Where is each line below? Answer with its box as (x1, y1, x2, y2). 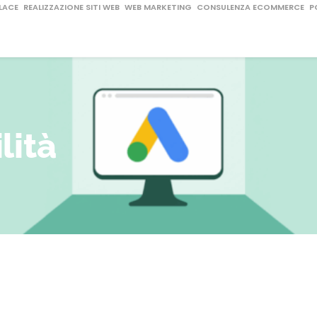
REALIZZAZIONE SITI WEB (23, 1, 120, 13)
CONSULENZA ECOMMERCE (197, 1, 305, 13)
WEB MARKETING (125, 1, 192, 13)
